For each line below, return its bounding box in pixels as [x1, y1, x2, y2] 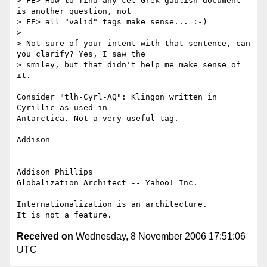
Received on [17, 231, 73, 242]
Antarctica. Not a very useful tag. [17, 114, 179, 123]
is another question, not [17, 7, 131, 16]
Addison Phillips [17, 167, 93, 177]
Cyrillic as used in [17, 103, 112, 113]
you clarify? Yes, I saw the [17, 49, 145, 59]
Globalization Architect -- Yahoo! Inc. [17, 178, 198, 188]
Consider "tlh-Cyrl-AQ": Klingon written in [17, 92, 217, 102]
